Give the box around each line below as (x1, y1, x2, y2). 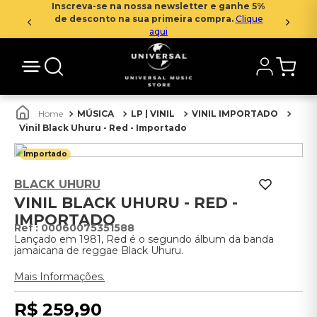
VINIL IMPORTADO (192, 108, 278, 119)
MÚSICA (77, 108, 114, 119)
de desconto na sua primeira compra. (54, 13, 236, 24)
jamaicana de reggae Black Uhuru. (14, 244, 183, 257)
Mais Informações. (14, 270, 105, 283)
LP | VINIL (131, 108, 175, 119)
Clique (235, 13, 263, 24)
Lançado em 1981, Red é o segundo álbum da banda (14, 233, 274, 246)
